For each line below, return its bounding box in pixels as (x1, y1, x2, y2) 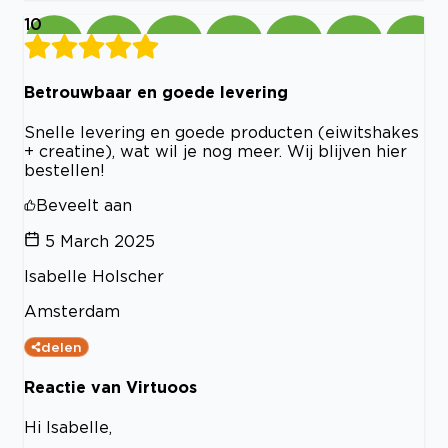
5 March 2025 (45, 231, 155, 250)
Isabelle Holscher (24, 266, 164, 285)
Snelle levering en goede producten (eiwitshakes (24, 122, 419, 141)
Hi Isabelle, (24, 418, 112, 437)
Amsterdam (24, 301, 120, 320)
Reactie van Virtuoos (24, 378, 197, 397)
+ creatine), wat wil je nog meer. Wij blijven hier (24, 141, 407, 160)
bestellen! (24, 160, 105, 179)
